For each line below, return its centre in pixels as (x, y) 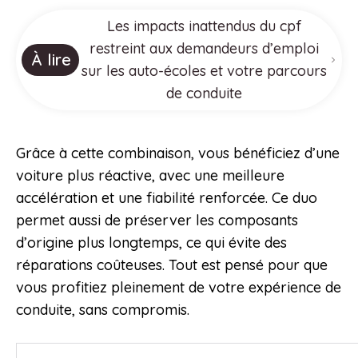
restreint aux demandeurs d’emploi (205, 49)
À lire (51, 60)
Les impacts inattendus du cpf (204, 26)
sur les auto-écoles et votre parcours (205, 71)
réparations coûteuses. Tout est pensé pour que (172, 265)
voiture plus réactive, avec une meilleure (150, 176)
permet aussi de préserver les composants (157, 221)
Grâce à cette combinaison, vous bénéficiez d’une (178, 153)
